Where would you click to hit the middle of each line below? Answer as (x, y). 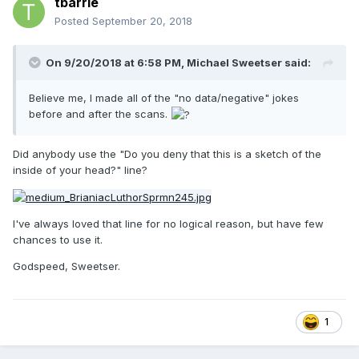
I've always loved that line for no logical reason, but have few (168, 224)
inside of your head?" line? (80, 169)
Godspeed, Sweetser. (67, 266)
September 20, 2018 (142, 20)
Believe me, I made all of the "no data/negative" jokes (164, 97)
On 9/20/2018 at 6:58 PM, (116, 62)
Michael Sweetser (234, 62)
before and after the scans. (100, 113)
